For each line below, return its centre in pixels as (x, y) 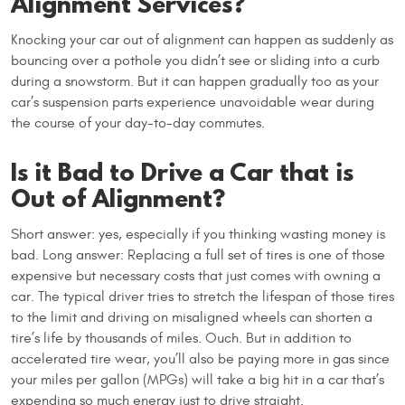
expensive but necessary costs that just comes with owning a (196, 275)
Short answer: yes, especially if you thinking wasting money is (198, 234)
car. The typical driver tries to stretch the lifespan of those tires (202, 296)
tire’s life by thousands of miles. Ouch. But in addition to (181, 338)
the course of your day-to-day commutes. (138, 122)
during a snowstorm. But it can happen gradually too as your (195, 81)
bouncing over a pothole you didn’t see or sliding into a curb (195, 60)
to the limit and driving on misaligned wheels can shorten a (192, 317)
